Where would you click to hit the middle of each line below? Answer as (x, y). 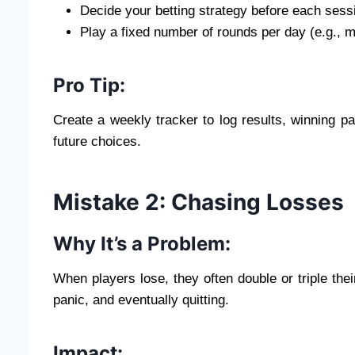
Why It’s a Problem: (142, 243)
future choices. (97, 141)
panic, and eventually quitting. (141, 300)
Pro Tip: (89, 85)
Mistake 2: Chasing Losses (198, 202)
